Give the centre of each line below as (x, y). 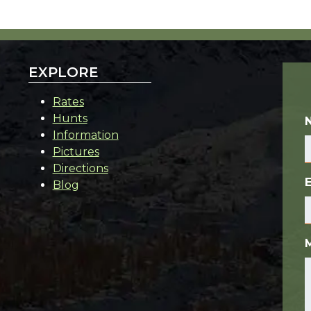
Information (85, 135)
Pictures (76, 151)
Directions (80, 168)
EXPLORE (63, 72)
